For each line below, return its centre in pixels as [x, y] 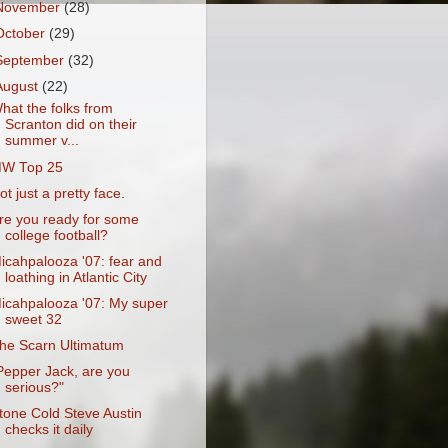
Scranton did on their [70, 125]
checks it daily [48, 430]
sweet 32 [33, 319]
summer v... [41, 141]
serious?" [34, 388]
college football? [56, 235]
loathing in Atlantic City [75, 277]
